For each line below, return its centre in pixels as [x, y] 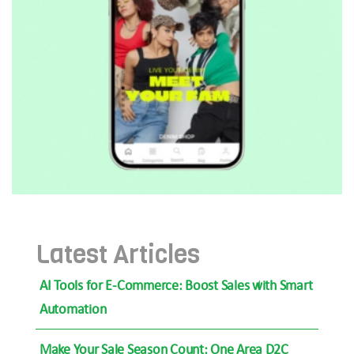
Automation [73, 309]
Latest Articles [118, 255]
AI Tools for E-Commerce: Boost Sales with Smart [176, 286]
